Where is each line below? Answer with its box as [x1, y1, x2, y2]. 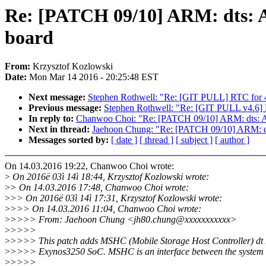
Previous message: [28, 103, 104, 113]
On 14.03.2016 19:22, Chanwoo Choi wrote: [5, 161, 174, 172]
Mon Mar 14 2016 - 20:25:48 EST [29, 72, 159, 83]
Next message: [28, 92, 88, 103]
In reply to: [28, 113, 76, 124]
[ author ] [215, 135, 249, 145]
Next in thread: [28, 124, 92, 135]
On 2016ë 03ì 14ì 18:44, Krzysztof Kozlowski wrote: [10, 172, 209, 182]
